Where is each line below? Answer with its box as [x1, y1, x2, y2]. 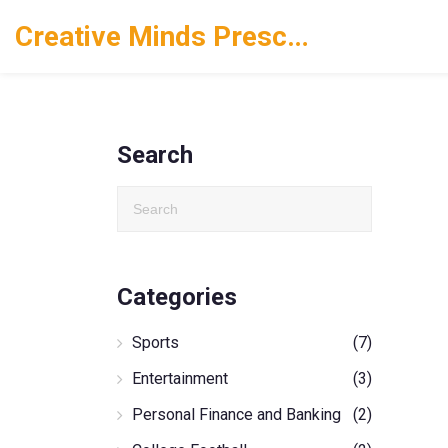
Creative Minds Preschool [287, 20, 309, 53]
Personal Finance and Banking [132, 405, 341, 424]
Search [117, 141, 193, 169]
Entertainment [132, 369, 228, 388]
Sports [132, 333, 179, 352]
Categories [117, 283, 237, 311]
